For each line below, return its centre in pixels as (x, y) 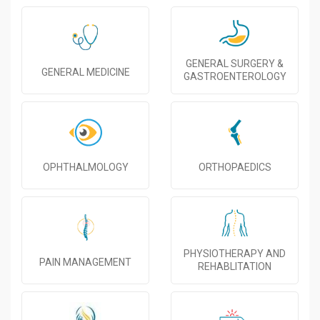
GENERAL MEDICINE (85, 72)
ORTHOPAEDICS (235, 167)
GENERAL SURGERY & (235, 64)
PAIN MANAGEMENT (85, 262)
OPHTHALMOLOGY (85, 167)
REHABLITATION (235, 267)
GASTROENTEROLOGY (235, 77)
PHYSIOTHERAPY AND (235, 254)
